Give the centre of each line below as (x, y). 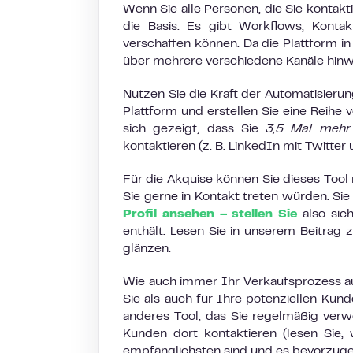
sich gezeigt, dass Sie (195, 129)
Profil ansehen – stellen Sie (213, 214)
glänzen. (147, 249)
